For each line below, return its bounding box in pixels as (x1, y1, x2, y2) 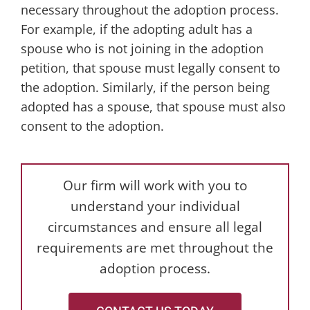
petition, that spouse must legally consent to (20, 60, 280, 76)
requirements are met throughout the (37, 239, 273, 257)
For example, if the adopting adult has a (20, 21, 253, 37)
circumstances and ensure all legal (48, 218, 262, 236)
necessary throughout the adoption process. (20, 1, 279, 18)
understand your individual (70, 197, 240, 215)
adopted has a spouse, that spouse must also (20, 98, 286, 115)
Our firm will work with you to (63, 176, 247, 194)
